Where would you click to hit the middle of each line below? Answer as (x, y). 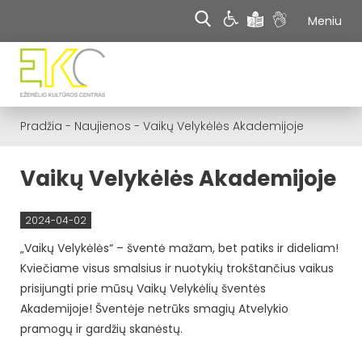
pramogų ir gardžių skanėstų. (101, 328)
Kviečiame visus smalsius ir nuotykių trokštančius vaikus (177, 268)
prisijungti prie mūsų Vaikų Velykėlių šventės (143, 288)
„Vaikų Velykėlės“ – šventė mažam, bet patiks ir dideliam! (181, 248)
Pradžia (41, 126)
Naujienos (103, 126)
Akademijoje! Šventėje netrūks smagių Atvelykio (154, 308)
